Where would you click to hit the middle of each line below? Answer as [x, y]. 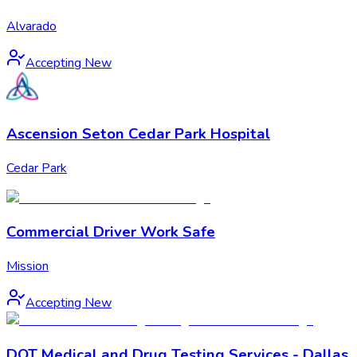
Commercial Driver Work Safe [111, 232]
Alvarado [31, 27]
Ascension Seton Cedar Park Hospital [138, 133]
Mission [27, 266]
